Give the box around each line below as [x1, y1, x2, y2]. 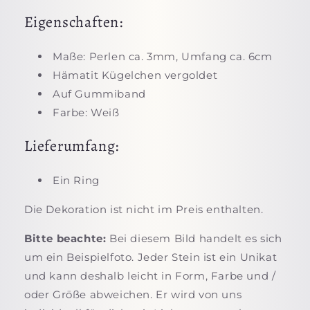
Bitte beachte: [24, 232, 107, 245]
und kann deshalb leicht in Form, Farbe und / [24, 269, 276, 282]
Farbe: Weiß [53, 105, 120, 119]
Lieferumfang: [24, 135, 120, 156]
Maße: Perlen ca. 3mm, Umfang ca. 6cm [53, 49, 273, 63]
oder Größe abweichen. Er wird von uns [24, 288, 242, 301]
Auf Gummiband [53, 86, 146, 100]
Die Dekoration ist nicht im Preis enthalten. [24, 203, 264, 216]
